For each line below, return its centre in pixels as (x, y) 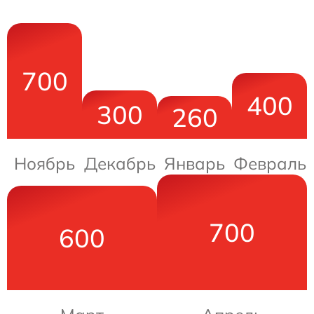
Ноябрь (45, 163)
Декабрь (120, 163)
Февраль (269, 163)
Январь (194, 163)
